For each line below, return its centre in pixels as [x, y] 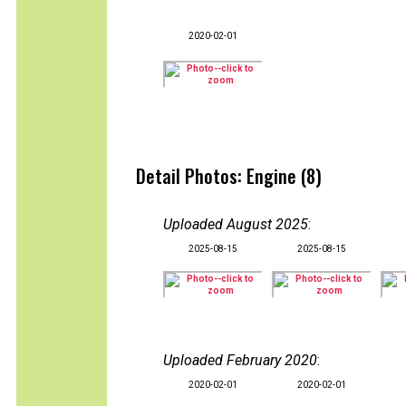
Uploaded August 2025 [236, 224]
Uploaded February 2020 [240, 360]
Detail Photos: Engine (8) [229, 176]
